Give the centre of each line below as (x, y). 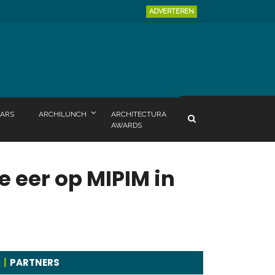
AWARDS (126, 126)
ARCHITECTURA (139, 114)
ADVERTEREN (172, 11)
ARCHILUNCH (63, 114)
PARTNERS (35, 263)
